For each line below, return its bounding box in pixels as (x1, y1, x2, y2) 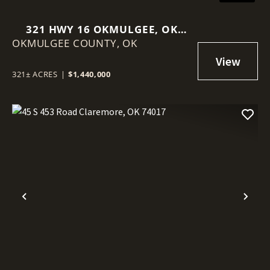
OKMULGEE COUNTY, (12, 36, 123, 50)
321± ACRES (12, 68, 58, 80)
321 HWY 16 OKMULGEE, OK (26, 22, 178, 36)
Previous (24, 196, 76, 216)
